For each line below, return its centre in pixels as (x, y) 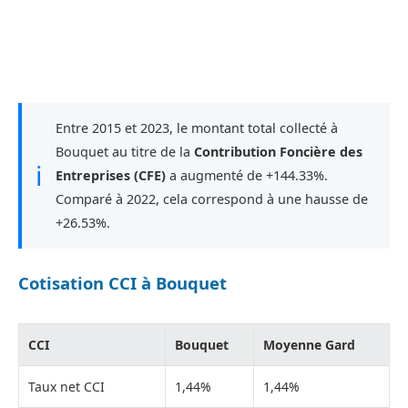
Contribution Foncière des (278, 151)
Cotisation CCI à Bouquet (122, 283)
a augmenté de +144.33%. (247, 175)
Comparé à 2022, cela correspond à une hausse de (212, 199)
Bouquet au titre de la (125, 151)
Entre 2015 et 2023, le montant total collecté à (197, 127)
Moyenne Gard (309, 345)
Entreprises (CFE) (111, 175)
